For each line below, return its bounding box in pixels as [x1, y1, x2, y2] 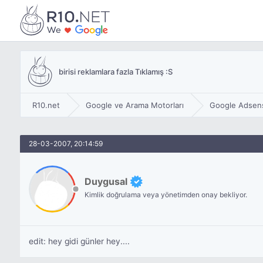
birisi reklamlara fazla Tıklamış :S [58, 67, 173, 76]
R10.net [32, 100, 60, 110]
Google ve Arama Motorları [85, 100, 184, 110]
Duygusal [84, 175, 127, 187]
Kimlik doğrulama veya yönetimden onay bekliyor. [84, 190, 247, 199]
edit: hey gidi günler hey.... [28, 237, 130, 246]
